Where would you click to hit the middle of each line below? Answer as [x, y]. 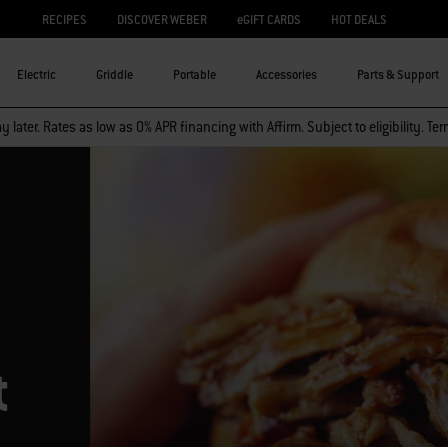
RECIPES [64, 19]
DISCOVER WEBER [162, 19]
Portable [194, 74]
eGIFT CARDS [269, 19]
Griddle [114, 74]
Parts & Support [398, 74]
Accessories [286, 74]
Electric [36, 74]
